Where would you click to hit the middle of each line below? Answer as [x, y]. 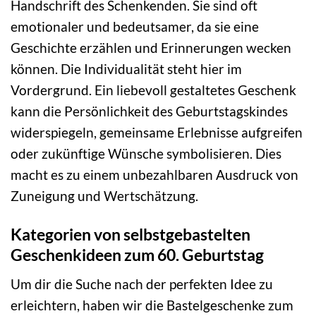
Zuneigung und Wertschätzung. [104, 196]
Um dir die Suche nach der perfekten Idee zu [142, 284]
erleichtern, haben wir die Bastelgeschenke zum [152, 305]
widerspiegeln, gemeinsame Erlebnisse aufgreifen [157, 133]
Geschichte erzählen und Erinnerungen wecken [151, 48]
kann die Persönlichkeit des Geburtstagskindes [149, 111]
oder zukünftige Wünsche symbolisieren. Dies [146, 154]
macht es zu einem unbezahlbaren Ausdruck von [154, 175]
